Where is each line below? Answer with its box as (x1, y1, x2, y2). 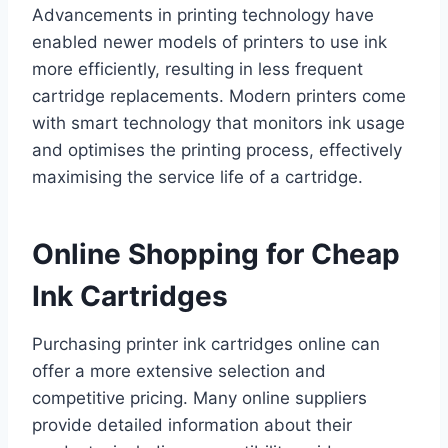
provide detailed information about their (32, 415, 352, 436)
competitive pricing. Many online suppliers (32, 388, 367, 409)
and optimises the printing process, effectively (32, 140, 402, 161)
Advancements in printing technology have (32, 5, 374, 26)
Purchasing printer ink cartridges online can (32, 334, 380, 355)
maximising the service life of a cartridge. (32, 167, 363, 188)
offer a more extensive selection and (32, 361, 326, 382)
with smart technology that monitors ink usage (32, 113, 405, 134)
